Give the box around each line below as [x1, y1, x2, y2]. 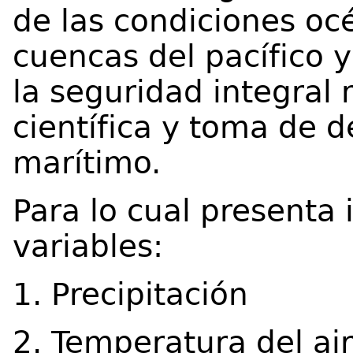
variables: [13, 228, 163, 264]
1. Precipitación [13, 276, 248, 312]
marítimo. [13, 144, 161, 180]
